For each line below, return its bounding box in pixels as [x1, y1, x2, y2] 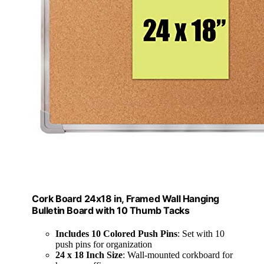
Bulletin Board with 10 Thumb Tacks [32, 204, 190, 217]
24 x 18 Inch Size [55, 250, 123, 260]
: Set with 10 [177, 229, 225, 239]
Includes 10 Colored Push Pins [55, 229, 177, 239]
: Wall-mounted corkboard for [123, 250, 233, 260]
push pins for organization [55, 239, 152, 250]
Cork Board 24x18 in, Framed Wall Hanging [32, 193, 220, 205]
